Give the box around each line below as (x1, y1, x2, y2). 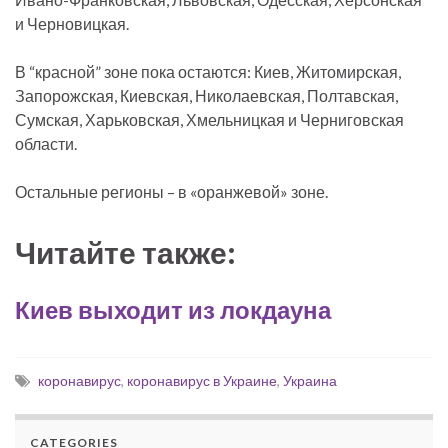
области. (15, 133, 77, 153)
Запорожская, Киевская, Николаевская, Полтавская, (15, 85, 398, 105)
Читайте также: (15, 233, 236, 270)
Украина (283, 371, 337, 389)
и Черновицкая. (15, 13, 129, 33)
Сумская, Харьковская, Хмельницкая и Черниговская (15, 109, 404, 129)
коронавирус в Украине (127, 371, 277, 389)
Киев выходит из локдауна (15, 294, 331, 324)
